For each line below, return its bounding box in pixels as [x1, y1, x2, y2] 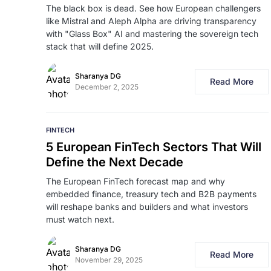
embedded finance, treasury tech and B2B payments [46, 189, 256, 199]
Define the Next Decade [46, 155, 183, 169]
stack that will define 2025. [46, 41, 154, 51]
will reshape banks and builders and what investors [46, 201, 248, 212]
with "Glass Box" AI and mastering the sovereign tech [46, 28, 258, 39]
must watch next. [46, 214, 114, 224]
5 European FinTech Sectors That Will [46, 140, 261, 154]
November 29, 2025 [75, 255, 143, 264]
